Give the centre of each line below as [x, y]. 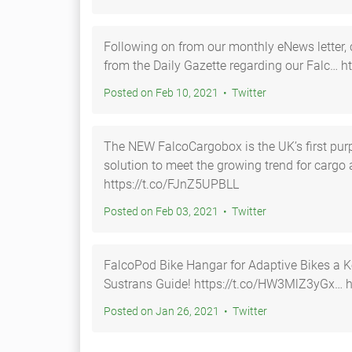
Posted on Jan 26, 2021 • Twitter [250, 311]
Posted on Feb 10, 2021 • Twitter [249, 93]
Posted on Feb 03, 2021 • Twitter [249, 211]
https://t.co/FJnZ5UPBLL [171, 184]
